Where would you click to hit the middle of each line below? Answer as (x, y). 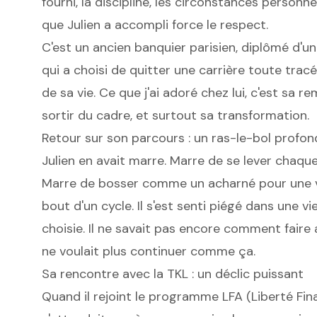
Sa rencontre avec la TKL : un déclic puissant (172, 274)
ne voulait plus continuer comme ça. (148, 252)
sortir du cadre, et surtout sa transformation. (175, 116)
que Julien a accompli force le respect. (155, 25)
